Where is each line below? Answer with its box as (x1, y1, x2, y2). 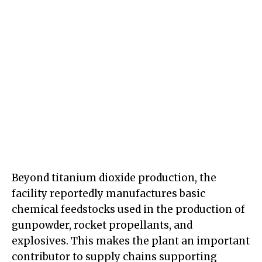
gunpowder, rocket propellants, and (12, 219, 192, 232)
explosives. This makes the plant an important (12, 235, 250, 248)
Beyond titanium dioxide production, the (12, 171, 216, 185)
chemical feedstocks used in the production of (12, 203, 245, 216)
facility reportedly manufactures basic (12, 187, 205, 201)
